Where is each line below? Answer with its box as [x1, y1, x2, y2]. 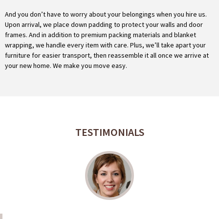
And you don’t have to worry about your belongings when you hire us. [5, 10, 207, 19]
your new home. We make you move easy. [5, 61, 127, 70]
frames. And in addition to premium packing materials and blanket [5, 30, 196, 39]
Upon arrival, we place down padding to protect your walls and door [5, 20, 203, 29]
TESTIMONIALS [75, 125, 144, 139]
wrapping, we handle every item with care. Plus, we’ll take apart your [5, 41, 206, 49]
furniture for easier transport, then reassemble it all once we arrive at [5, 51, 209, 60]
